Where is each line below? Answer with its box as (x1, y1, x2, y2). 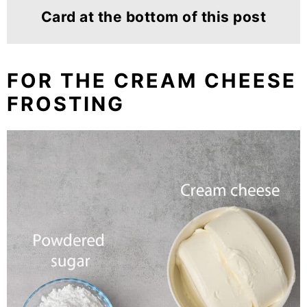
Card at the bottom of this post (40, 8, 267, 26)
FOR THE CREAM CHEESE (7, 69, 297, 93)
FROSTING (7, 92, 132, 116)
